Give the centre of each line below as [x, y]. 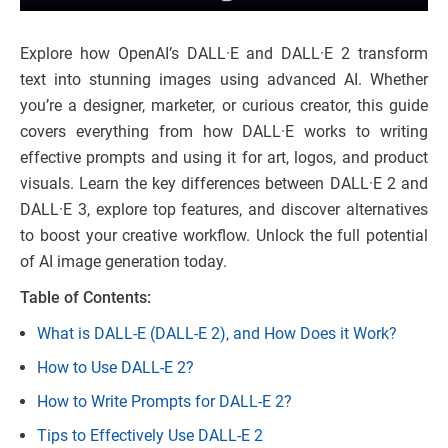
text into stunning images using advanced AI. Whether [224, 79]
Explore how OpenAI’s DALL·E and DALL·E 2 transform [224, 53]
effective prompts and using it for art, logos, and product [224, 157]
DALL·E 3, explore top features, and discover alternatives [224, 209]
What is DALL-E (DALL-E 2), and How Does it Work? [217, 333]
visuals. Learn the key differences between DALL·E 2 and [224, 183]
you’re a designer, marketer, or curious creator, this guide [224, 105]
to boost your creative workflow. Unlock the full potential [224, 235]
